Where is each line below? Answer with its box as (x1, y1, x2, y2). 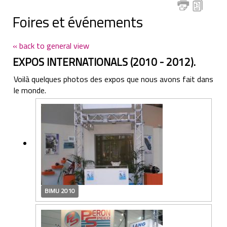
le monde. (14, 84, 46, 96)
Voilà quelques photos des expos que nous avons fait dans (14, 72, 213, 85)
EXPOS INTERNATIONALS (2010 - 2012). (13, 53, 196, 70)
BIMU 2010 (45, 186, 75, 196)
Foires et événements (13, 10, 143, 33)
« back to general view (13, 39, 89, 52)
